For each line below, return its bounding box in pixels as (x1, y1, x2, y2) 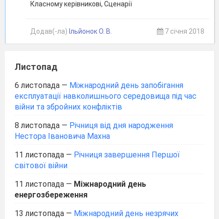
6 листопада (15, 81, 60, 90)
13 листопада (15, 209, 64, 218)
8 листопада (15, 121, 60, 130)
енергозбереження (15, 190, 88, 199)
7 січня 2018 (163, 27, 204, 35)
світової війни (15, 161, 67, 170)
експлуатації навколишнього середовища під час (15, 91, 197, 101)
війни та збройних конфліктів (15, 102, 122, 111)
